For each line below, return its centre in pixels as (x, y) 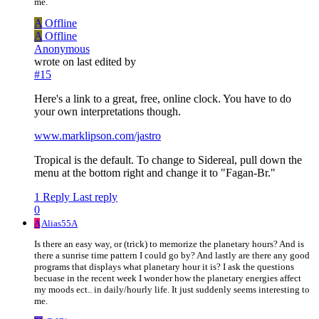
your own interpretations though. (108, 111)
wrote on (56, 61)
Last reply (95, 197)
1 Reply (52, 197)
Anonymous (62, 48)
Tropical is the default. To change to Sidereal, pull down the (168, 159)
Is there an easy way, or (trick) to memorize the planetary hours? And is (169, 244)
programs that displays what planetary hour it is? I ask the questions (164, 266)
